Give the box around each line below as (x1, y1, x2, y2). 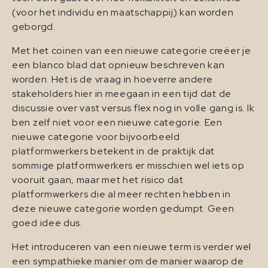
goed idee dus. (12, 217, 83, 230)
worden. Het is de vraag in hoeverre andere (12, 73, 213, 86)
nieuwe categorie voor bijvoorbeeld (12, 130, 180, 144)
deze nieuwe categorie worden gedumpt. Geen (12, 202, 234, 215)
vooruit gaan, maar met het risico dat (12, 173, 184, 187)
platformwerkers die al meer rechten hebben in (12, 188, 231, 201)
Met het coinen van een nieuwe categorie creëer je (12, 44, 251, 57)
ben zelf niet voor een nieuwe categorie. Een (12, 116, 223, 129)
